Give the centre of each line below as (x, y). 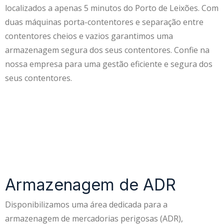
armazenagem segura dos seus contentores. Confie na (107, 50)
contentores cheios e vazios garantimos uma (89, 36)
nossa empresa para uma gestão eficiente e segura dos (109, 64)
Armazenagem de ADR (90, 185)
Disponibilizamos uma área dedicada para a (86, 205)
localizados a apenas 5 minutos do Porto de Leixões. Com (112, 8)
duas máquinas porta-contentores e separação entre (104, 22)
